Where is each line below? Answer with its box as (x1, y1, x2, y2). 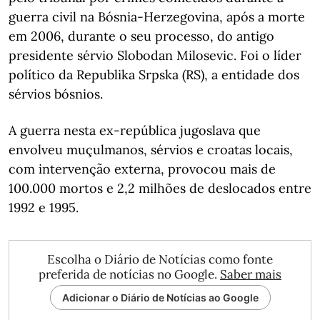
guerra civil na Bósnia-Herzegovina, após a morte (9, 9, 305, 25)
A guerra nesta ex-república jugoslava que (9, 122, 261, 139)
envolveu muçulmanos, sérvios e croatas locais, (9, 141, 293, 158)
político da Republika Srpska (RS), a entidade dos (9, 66, 299, 83)
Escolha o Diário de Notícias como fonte (47, 251, 273, 267)
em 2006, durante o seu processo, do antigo (9, 28, 274, 44)
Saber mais (220, 266, 281, 282)
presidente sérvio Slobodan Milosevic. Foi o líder (9, 47, 301, 64)
